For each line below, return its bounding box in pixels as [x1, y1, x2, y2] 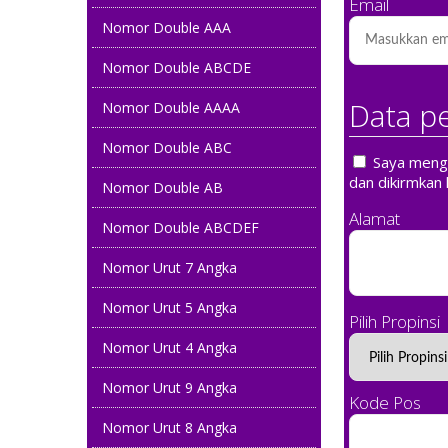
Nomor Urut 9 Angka [102, 377, 237, 397]
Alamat [349, 206, 401, 230]
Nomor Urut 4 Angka [102, 337, 237, 357]
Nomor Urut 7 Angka [102, 257, 237, 277]
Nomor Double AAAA [102, 97, 240, 117]
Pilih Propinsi [349, 309, 441, 333]
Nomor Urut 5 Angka [102, 297, 237, 317]
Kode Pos [349, 390, 422, 414]
